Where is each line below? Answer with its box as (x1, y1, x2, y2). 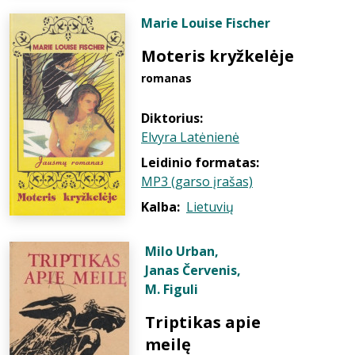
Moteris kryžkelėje (141, 45, 294, 67)
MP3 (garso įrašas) (141, 173, 253, 190)
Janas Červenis (145, 261, 237, 279)
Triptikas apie (145, 311, 261, 333)
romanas (141, 71, 192, 86)
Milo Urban (145, 242, 215, 260)
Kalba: (141, 198, 180, 216)
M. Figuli (145, 281, 198, 298)
